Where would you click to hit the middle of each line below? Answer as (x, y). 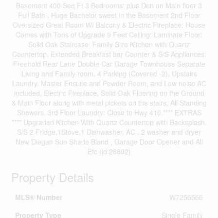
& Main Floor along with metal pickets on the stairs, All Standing (109, 103)
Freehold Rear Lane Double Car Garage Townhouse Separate (109, 64)
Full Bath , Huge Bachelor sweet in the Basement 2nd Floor (109, 15)
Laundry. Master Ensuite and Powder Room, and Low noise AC (109, 83)
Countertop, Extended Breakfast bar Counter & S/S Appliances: (109, 54)
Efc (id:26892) (109, 151)
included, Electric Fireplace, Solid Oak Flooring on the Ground (109, 93)
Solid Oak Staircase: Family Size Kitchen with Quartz (109, 44)
